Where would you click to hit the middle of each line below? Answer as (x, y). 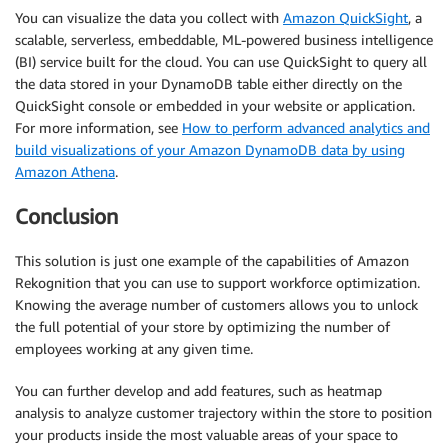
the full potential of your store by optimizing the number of (202, 327)
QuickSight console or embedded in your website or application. (215, 105)
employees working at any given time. (134, 349)
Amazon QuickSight (345, 17)
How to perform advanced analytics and (306, 127)
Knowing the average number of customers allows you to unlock (216, 305)
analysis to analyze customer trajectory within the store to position (223, 413)
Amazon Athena (65, 171)
